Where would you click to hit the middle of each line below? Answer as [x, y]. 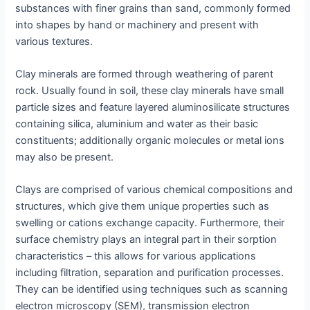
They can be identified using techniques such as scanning [152, 290]
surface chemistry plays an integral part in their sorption [146, 240]
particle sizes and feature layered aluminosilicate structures [153, 108]
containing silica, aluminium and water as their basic [137, 124]
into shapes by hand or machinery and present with [137, 25]
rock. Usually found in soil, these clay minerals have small [150, 91]
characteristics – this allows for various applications [136, 256]
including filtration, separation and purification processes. [150, 273]
